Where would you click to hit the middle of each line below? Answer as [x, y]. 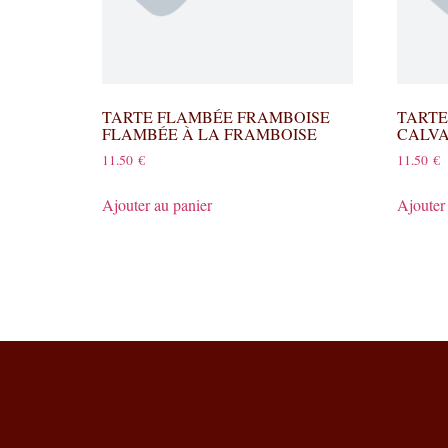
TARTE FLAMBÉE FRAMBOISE [216, 116]
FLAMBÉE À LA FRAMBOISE [209, 133]
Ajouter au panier [157, 204]
